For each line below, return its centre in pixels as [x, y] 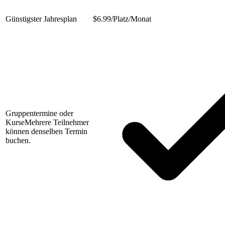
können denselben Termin [46, 132]
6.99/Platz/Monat [124, 19]
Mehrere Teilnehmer [57, 123]
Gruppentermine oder [39, 114]
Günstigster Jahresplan [41, 19]
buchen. [18, 141]
